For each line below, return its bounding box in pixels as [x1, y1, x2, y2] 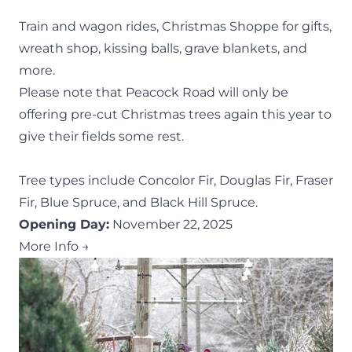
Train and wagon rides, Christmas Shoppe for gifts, [19, 18, 332, 34]
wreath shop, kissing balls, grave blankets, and [19, 40, 307, 56]
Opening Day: [19, 216, 109, 232]
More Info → [19, 238, 90, 254]
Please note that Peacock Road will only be [19, 84, 288, 100]
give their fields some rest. [19, 128, 184, 144]
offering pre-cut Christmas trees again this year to [19, 106, 332, 122]
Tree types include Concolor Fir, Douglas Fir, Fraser [19, 172, 333, 188]
